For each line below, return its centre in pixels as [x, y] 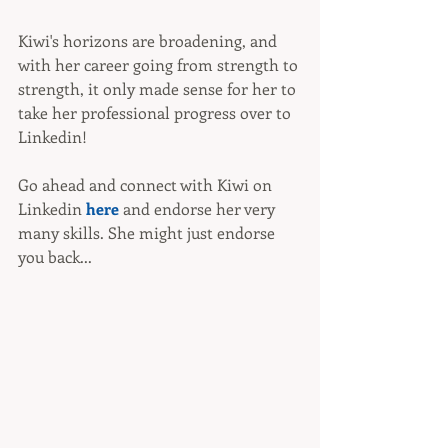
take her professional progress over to [156, 112]
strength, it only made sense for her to [159, 88]
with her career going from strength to [160, 64]
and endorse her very [199, 208]
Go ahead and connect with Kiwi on [147, 184]
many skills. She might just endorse [148, 232]
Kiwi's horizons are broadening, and [149, 40]
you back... [55, 256]
